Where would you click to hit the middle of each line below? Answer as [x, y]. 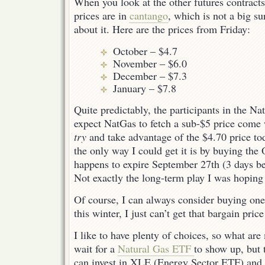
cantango [149, 16]
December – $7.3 [150, 75]
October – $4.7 [146, 51]
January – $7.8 [145, 88]
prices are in [102, 16]
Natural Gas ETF [156, 249]
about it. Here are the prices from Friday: [162, 29]
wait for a [96, 249]
